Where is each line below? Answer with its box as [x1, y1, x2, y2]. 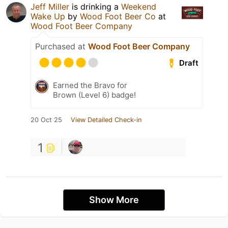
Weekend [121, 2, 156, 12]
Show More [89, 194, 139, 206]
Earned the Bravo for [53, 80, 127, 91]
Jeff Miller [31, 2, 69, 12]
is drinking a [69, 2, 121, 12]
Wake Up [31, 11, 65, 22]
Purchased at [35, 41, 88, 52]
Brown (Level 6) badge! [53, 90, 136, 100]
